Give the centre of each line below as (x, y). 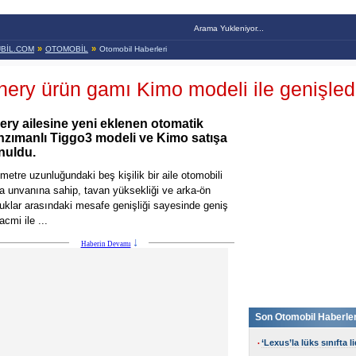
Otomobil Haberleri (133, 49)
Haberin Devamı (106, 244)
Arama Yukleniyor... (229, 28)
